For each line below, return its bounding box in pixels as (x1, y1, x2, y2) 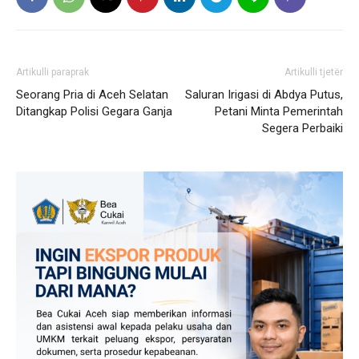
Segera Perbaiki (262, 120, 343, 135)
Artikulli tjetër (284, 66, 343, 78)
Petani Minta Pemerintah (215, 103, 343, 119)
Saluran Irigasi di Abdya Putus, (185, 87, 343, 102)
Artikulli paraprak (16, 66, 89, 78)
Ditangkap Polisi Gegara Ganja (16, 103, 172, 119)
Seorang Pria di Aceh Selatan (16, 87, 168, 102)
